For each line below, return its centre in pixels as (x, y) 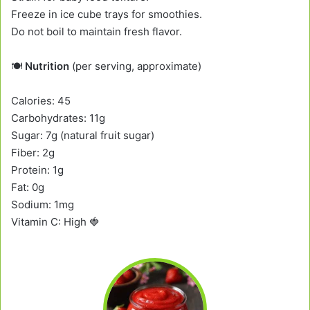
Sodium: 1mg (43, 204)
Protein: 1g (37, 170)
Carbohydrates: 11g (58, 118)
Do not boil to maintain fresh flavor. (97, 31)
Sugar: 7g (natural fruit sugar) (83, 135)
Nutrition (47, 66)
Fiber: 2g (33, 152)
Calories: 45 (41, 100)
